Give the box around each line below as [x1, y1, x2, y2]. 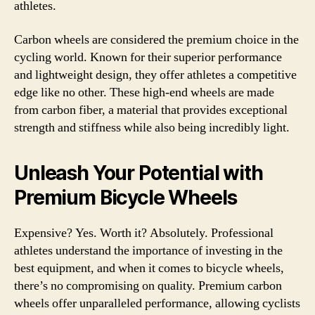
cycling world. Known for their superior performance [14, 49, 282, 65]
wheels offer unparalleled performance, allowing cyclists [14, 295, 300, 311]
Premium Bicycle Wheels [14, 185, 237, 210]
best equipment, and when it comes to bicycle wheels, [14, 259, 284, 276]
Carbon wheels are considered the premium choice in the [14, 31, 299, 48]
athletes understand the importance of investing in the [14, 242, 283, 259]
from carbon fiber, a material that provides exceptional [14, 101, 288, 118]
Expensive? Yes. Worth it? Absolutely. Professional [14, 224, 274, 241]
